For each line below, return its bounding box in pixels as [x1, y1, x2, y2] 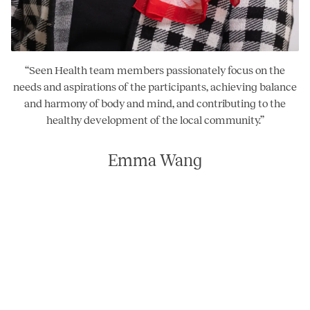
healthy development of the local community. [46, 113, 260, 126]
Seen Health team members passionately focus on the [29, 64, 285, 76]
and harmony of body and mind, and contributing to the [24, 97, 286, 109]
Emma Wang [108, 151, 202, 170]
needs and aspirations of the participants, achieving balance [13, 80, 297, 93]
